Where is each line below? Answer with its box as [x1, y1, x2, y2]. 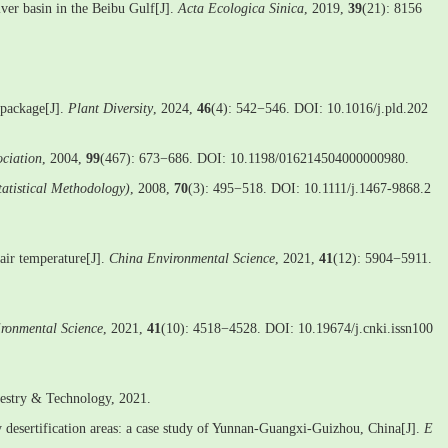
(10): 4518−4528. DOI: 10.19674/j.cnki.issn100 [161, 321, 433, 336]
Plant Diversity [68, 101, 153, 116]
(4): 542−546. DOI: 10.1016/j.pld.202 [211, 101, 428, 116]
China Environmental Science [109, 251, 275, 266]
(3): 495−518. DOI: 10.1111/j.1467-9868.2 [188, 181, 431, 196]
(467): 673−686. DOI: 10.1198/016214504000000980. [100, 151, 409, 166]
